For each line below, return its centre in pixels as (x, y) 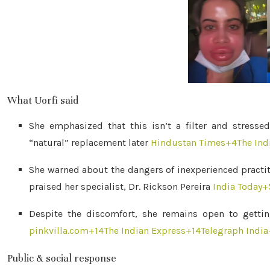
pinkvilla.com (59, 231)
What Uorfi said (43, 100)
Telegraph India (234, 231)
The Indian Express (145, 231)
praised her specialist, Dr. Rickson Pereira (120, 187)
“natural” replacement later (89, 143)
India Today (237, 187)
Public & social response (62, 258)
